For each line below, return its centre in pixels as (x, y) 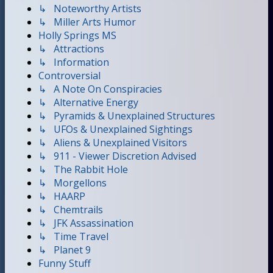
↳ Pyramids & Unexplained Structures (127, 115)
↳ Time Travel (73, 236)
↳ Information (74, 62)
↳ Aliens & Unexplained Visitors (113, 142)
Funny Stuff (65, 263)
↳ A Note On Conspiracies (100, 89)
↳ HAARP (62, 196)
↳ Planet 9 (65, 250)
